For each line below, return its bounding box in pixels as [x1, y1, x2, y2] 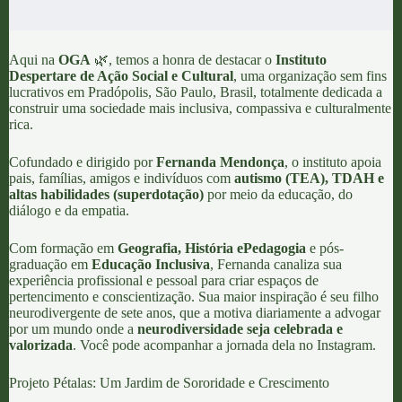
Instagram [317, 337, 372, 353]
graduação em [9, 257, 92, 272]
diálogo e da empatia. [9, 203, 129, 218]
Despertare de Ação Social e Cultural [9, 68, 233, 83]
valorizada [9, 337, 73, 353]
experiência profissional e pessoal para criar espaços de [9, 273, 319, 288]
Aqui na [9, 52, 58, 67]
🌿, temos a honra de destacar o [91, 52, 275, 67]
